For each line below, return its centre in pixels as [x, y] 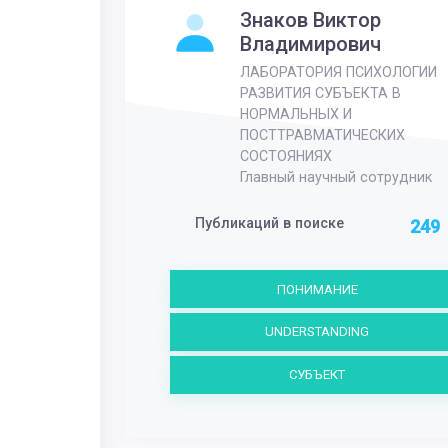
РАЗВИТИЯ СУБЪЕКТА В [320, 93]
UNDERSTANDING [317, 332]
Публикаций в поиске [269, 222]
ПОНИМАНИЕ [317, 289]
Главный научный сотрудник [335, 177]
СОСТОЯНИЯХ [285, 156]
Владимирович [310, 43]
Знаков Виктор [310, 19]
